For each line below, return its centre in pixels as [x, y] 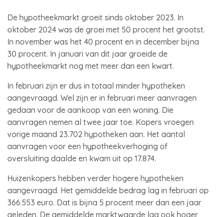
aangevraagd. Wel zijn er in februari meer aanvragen [102, 98]
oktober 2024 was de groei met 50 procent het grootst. [106, 30]
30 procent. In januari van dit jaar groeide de [87, 54]
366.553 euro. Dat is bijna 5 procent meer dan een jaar [104, 202]
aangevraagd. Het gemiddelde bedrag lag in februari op [108, 190]
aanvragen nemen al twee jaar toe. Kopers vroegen [101, 122]
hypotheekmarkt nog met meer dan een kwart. [92, 66]
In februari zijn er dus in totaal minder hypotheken [96, 86]
